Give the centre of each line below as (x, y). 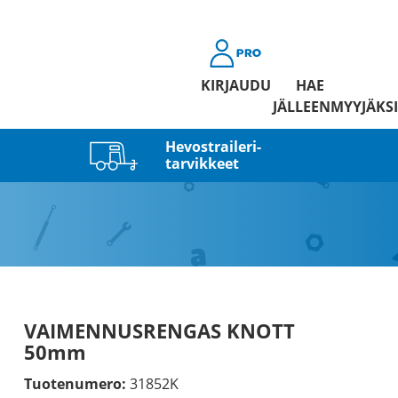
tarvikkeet (202, 163)
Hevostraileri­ (213, 146)
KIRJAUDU (235, 85)
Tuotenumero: (75, 384)
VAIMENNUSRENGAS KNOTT (159, 330)
